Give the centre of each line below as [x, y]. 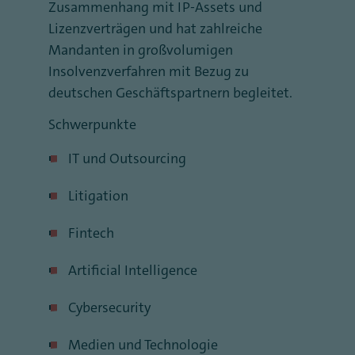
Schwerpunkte [95, 124]
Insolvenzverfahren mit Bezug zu [149, 71]
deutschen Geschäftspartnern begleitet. [172, 93]
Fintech [91, 233]
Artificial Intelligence [133, 270]
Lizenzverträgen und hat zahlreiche [155, 29]
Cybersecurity [109, 307]
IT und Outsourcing [127, 158]
